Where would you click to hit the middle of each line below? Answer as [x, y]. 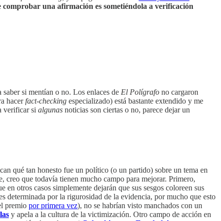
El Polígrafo [140, 92]
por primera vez [53, 206]
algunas [50, 110]
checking [53, 101]
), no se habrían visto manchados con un [140, 206]
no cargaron [179, 92]
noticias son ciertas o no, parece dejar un [126, 110]
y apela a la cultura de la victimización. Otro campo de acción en [110, 215]
